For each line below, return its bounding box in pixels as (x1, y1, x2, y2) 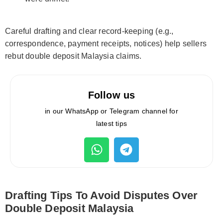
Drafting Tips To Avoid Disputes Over (5, 189, 198, 202)
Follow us (88, 89, 135, 101)
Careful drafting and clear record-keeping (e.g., (5, 26, 174, 35)
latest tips (96, 119, 127, 127)
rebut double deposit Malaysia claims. (5, 51, 142, 60)
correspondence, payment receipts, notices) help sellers (5, 39, 207, 48)
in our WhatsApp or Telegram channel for (45, 107, 178, 115)
